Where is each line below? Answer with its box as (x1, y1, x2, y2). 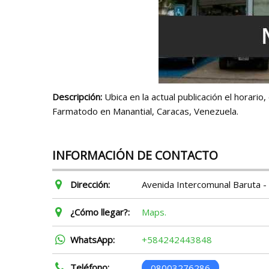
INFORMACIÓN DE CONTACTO (52, 147, 218, 163)
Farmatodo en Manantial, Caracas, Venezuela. (52, 105, 238, 117)
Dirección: (70, 178, 110, 190)
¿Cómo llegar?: (70, 206, 130, 218)
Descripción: (52, 91, 102, 103)
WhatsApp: (70, 234, 115, 246)
